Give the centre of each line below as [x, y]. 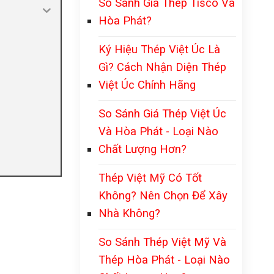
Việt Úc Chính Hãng [147, 85]
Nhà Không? [129, 213]
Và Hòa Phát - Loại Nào [158, 131]
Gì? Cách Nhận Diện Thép [162, 67]
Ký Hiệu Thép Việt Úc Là [159, 49]
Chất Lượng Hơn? [143, 149]
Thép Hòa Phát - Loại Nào [164, 260]
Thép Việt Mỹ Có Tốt [150, 178]
